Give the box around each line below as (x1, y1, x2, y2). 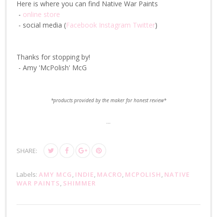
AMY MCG (39, 170, 72, 179)
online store (23, 10, 60, 19)
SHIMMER (63, 179, 96, 188)
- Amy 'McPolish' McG (16, 63, 87, 73)
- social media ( (16, 20, 66, 30)
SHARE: (16, 146, 37, 155)
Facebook (66, 20, 97, 30)
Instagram (99, 20, 133, 30)
